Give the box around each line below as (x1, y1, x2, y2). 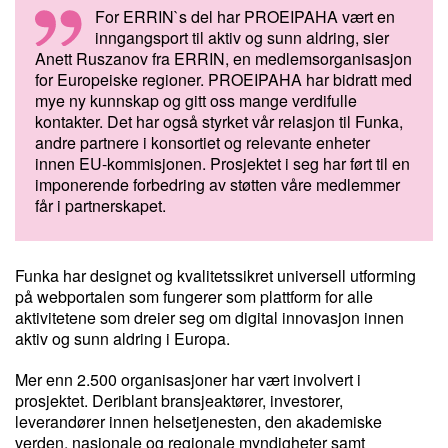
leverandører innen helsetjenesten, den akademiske (15, 410, 382, 433)
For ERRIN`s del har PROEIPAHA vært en (95, 5, 395, 28)
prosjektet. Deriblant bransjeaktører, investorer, (15, 389, 343, 412)
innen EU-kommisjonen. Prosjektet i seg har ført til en (35, 152, 410, 175)
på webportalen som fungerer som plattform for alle (15, 285, 373, 308)
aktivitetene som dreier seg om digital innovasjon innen (15, 306, 404, 329)
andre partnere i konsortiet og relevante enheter (35, 131, 370, 154)
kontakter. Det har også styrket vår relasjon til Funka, (35, 110, 403, 133)
